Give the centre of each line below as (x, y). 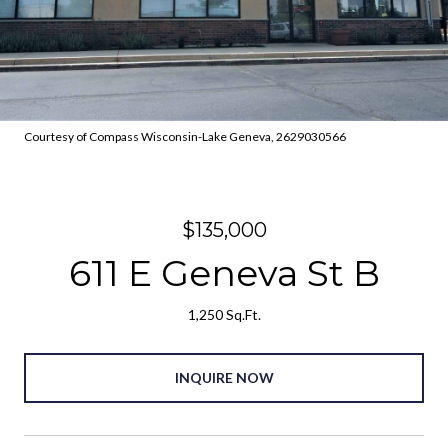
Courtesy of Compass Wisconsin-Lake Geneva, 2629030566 (186, 136)
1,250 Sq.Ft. (224, 314)
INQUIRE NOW (224, 377)
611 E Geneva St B (224, 273)
